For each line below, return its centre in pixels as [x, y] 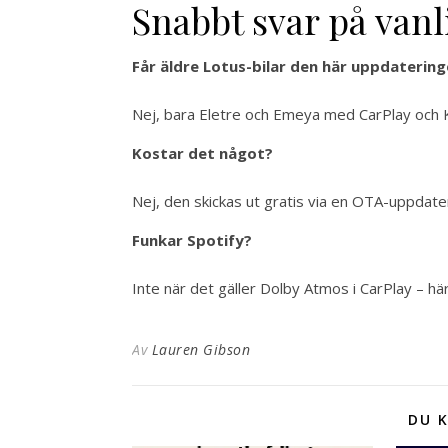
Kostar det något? [202, 153]
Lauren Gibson [200, 350]
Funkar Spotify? [192, 240]
